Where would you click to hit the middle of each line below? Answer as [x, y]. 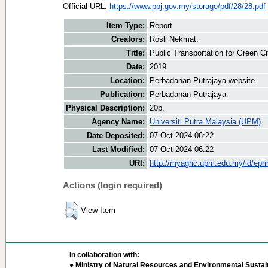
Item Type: [126, 26]
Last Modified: [118, 150]
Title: [135, 53]
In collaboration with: [104, 255]
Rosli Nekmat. [174, 39]
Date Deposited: [116, 136]
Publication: [122, 95]
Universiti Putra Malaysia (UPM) [205, 122]
